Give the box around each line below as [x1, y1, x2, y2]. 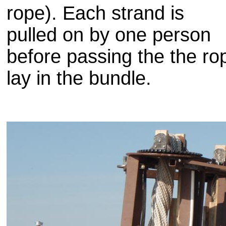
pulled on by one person [7, 24, 211, 45]
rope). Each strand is [7, 3, 184, 24]
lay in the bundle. [7, 68, 151, 89]
